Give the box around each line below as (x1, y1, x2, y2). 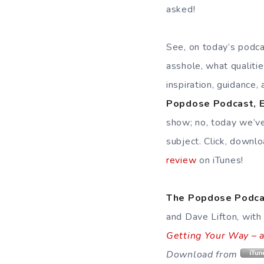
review (166, 154, 197, 167)
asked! (166, 3, 196, 16)
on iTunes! (196, 154, 243, 167)
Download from (166, 248, 238, 261)
